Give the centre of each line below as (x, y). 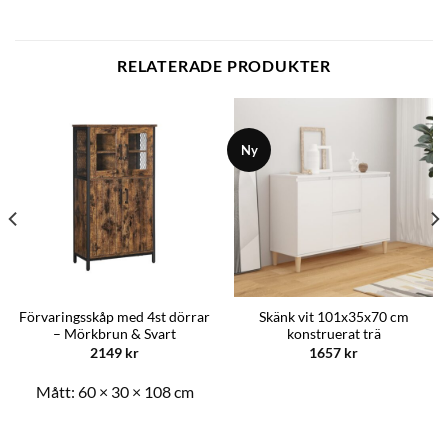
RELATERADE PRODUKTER (224, 65)
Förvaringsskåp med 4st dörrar (114, 317)
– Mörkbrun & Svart (114, 334)
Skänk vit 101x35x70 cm (333, 317)
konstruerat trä (333, 334)
